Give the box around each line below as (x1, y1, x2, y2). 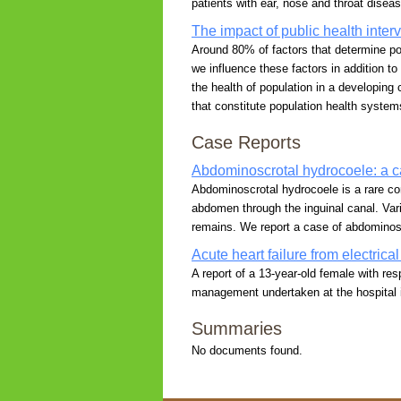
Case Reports (192, 132, 301, 152)
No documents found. (192, 344, 303, 357)
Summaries (192, 319, 282, 338)
